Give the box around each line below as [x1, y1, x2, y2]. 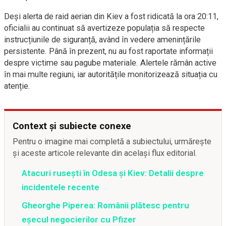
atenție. [4, 81, 30, 91]
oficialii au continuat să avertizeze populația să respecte [4, 23, 205, 33]
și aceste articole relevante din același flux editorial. [13, 148, 197, 158]
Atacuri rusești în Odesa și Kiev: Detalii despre [22, 168, 204, 178]
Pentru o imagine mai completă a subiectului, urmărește [13, 137, 211, 146]
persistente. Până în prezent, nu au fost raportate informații [4, 46, 213, 56]
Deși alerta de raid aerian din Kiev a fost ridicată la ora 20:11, [4, 12, 218, 21]
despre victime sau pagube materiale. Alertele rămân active [4, 58, 216, 68]
